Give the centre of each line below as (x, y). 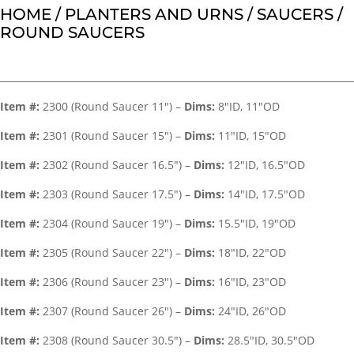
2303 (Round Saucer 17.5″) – (118, 194)
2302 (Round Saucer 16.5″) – (118, 165)
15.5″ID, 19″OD (255, 223)
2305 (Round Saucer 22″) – (113, 252)
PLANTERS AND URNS (154, 14)
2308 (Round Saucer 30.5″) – (118, 340)
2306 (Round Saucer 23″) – (113, 282)
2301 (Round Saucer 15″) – (113, 136)
